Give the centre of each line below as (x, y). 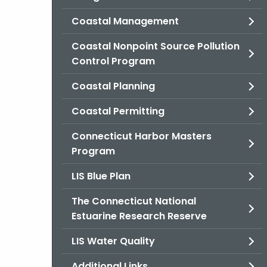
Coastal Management (125, 21)
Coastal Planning (113, 86)
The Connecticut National (134, 201)
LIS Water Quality (113, 241)
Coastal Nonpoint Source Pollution (156, 46)
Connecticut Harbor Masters (142, 136)
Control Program (113, 61)
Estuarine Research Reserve (139, 216)
